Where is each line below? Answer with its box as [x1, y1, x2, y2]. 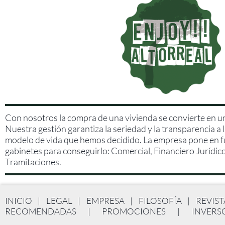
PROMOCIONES [102, 206, 166, 217]
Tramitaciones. [5, 156, 61, 168]
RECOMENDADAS [5, 206, 76, 217]
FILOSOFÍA [138, 195, 182, 206]
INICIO [5, 195, 32, 206]
